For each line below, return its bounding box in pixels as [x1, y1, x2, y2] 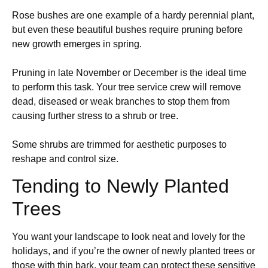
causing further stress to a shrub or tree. [12, 110, 178, 121]
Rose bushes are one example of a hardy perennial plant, [12, 10, 254, 20]
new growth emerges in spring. [12, 38, 142, 49]
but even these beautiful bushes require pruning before [12, 24, 243, 35]
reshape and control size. [12, 153, 118, 164]
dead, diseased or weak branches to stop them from [12, 96, 230, 106]
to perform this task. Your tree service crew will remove [12, 81, 241, 92]
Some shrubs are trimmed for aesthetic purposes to [12, 139, 227, 150]
